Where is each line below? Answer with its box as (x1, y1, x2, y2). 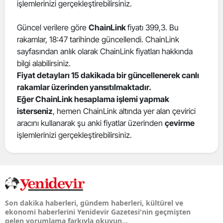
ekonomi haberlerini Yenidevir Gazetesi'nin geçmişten (5, 207, 191, 217)
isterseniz (17, 106, 53, 116)
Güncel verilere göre (17, 22, 89, 32)
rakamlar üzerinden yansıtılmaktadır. (17, 82, 151, 92)
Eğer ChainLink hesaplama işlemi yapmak (17, 94, 169, 104)
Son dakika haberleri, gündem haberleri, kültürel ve (5, 198, 183, 208)
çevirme (165, 118, 195, 128)
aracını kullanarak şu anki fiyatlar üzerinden (17, 118, 165, 128)
